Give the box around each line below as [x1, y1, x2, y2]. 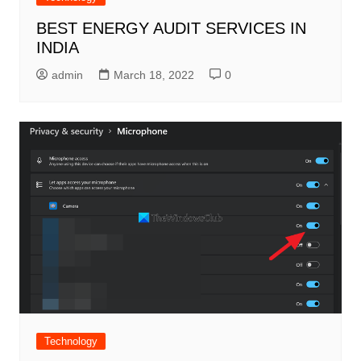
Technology [44, 334, 98, 347]
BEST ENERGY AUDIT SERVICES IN [35, 19, 306, 38]
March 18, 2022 [113, 68, 194, 82]
